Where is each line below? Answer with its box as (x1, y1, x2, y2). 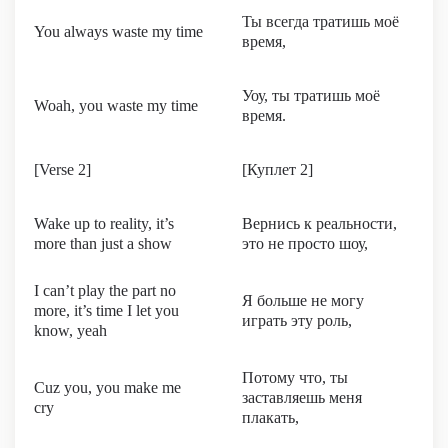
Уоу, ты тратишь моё (242, 87, 380, 104)
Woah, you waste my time (34, 97, 198, 114)
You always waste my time (34, 23, 203, 40)
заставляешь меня (242, 389, 362, 406)
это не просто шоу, (242, 235, 368, 252)
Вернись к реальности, (242, 215, 397, 232)
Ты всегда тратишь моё (242, 13, 399, 30)
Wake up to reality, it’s (34, 215, 174, 232)
